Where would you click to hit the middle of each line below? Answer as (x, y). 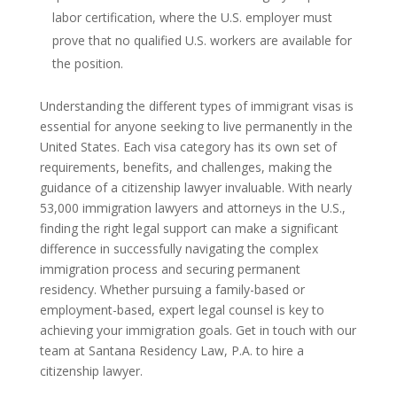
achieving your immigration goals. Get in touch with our (198, 330)
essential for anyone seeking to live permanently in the (196, 126)
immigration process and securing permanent (170, 269)
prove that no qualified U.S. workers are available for (202, 40)
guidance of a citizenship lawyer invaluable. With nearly (195, 187)
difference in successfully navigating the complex (179, 248)
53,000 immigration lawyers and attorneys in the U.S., (192, 207)
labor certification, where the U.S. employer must (192, 17)
